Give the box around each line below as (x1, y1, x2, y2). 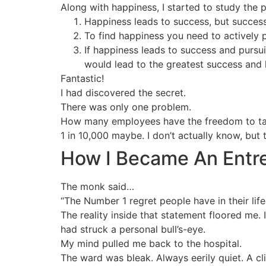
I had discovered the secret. (61, 87, 186, 99)
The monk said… (61, 180, 134, 192)
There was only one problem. (61, 101, 191, 113)
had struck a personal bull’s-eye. (61, 223, 205, 235)
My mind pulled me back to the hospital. (61, 237, 242, 249)
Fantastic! (61, 72, 104, 84)
